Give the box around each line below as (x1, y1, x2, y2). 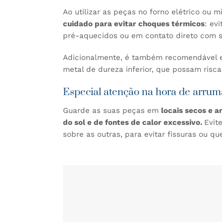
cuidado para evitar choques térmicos (63, 19, 205, 28)
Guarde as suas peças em (63, 106, 161, 115)
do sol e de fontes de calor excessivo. (63, 117, 204, 127)
